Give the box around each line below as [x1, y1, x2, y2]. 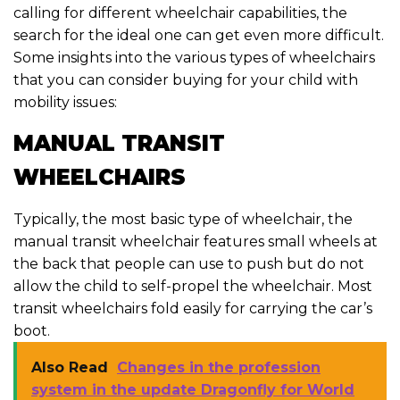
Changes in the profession [117, 358, 321, 376]
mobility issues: [13, 93, 117, 111]
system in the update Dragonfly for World [31, 380, 354, 398]
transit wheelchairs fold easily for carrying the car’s [13, 299, 372, 317]
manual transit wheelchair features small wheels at [13, 232, 378, 250]
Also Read [31, 358, 108, 376]
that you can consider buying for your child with [13, 71, 358, 88]
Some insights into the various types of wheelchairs [13, 48, 375, 66]
